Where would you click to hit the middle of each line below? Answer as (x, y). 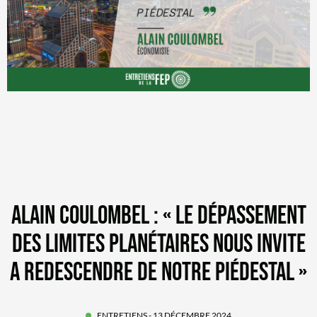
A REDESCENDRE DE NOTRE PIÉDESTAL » (158, 273)
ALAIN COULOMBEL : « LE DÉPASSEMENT (158, 216)
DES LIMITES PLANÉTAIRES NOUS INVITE (158, 244)
